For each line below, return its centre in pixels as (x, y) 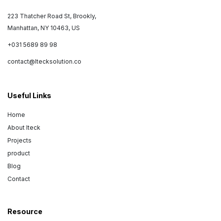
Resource (25, 211)
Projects (19, 140)
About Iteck (24, 127)
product (19, 153)
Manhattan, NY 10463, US (44, 28)
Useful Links (29, 95)
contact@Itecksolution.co (44, 61)
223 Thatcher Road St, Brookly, (52, 16)
